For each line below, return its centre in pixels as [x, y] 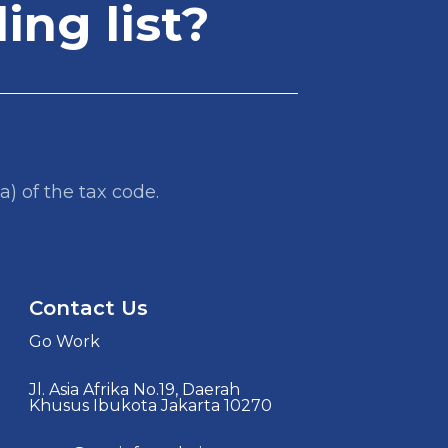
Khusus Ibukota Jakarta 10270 [151, 405]
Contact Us [89, 307]
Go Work [65, 341]
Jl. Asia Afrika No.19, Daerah [135, 389]
